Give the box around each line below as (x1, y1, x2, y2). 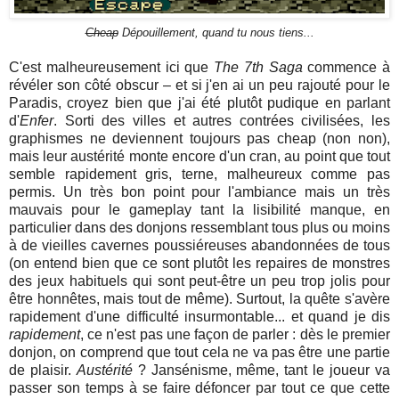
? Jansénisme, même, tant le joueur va (132, 362, 391, 379)
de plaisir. (9, 362, 77, 379)
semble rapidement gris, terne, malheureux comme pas (9, 167, 390, 183)
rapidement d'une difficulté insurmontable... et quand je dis (9, 309, 390, 325)
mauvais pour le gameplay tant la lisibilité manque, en (9, 202, 390, 218)
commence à (302, 60, 390, 76)
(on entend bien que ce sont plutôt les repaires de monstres (9, 256, 390, 272)
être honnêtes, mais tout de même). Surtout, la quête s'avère (9, 291, 390, 307)
